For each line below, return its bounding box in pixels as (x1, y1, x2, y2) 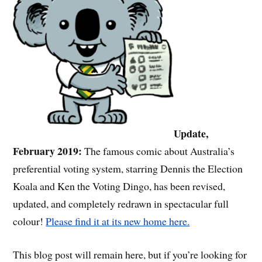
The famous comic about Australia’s (82, 143, 235, 158)
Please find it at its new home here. (46, 213, 190, 228)
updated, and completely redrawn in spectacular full (13, 196, 229, 211)
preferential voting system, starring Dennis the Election (13, 161, 243, 175)
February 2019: (13, 143, 82, 158)
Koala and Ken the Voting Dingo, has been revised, (13, 178, 226, 193)
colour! (13, 213, 46, 228)
